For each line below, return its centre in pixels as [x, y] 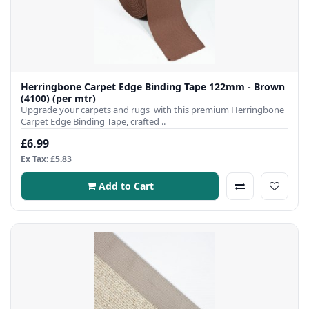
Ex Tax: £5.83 [46, 159]
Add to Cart [126, 186]
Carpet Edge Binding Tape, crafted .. [93, 121]
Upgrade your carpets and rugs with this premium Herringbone [152, 109]
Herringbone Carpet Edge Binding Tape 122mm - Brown [153, 86]
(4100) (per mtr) [74, 98]
